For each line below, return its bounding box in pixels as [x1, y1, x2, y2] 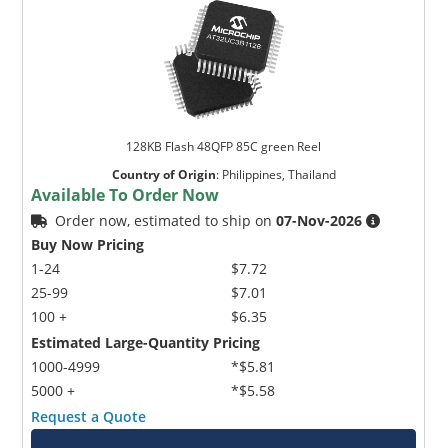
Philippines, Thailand [221, 166, 336, 184]
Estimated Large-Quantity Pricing [31, 333, 261, 353]
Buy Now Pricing [31, 235, 145, 255]
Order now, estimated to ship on [55, 211, 277, 231]
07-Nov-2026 [276, 211, 363, 231]
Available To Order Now [31, 184, 220, 207]
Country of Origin [111, 166, 216, 184]
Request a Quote [31, 407, 147, 427]
